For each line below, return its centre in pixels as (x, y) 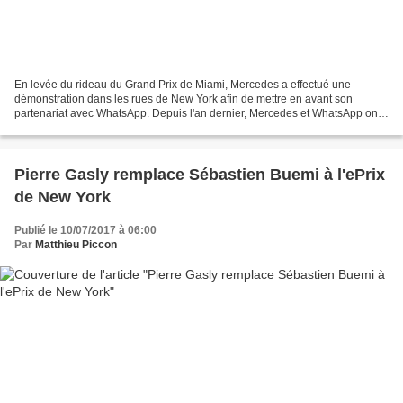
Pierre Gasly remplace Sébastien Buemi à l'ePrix (200, 174)
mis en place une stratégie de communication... (129, 127)
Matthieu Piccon (76, 244)
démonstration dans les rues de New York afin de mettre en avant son (184, 99)
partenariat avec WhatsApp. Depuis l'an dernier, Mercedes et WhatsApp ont (197, 113)
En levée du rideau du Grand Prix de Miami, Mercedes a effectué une (183, 84)
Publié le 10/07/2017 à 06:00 (85, 230)
